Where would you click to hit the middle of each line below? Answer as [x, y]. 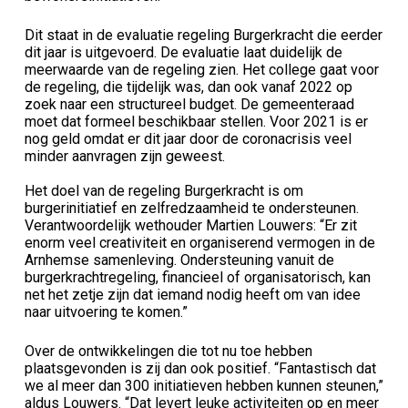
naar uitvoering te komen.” [106, 311]
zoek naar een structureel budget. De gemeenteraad [189, 104]
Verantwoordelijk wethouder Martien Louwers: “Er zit [190, 225]
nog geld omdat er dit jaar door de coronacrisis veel [188, 138]
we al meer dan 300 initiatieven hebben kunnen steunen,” [204, 385]
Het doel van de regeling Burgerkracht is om [163, 190]
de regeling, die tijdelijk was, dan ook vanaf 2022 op [188, 87]
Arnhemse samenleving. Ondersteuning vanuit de [179, 260]
